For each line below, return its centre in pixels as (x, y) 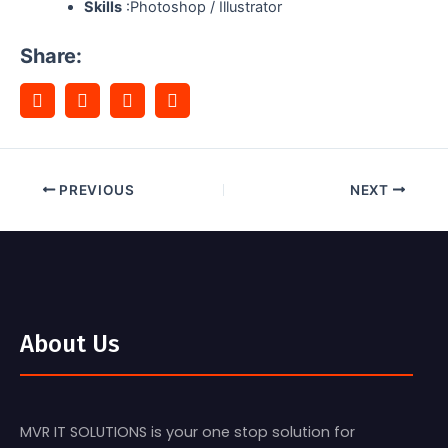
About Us (70, 343)
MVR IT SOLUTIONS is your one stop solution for (187, 431)
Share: (51, 56)
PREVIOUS (95, 189)
